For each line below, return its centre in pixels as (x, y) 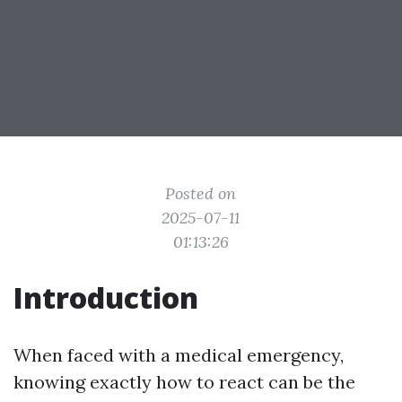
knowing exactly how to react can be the (184, 382)
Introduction (106, 297)
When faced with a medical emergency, (179, 355)
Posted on (201, 193)
